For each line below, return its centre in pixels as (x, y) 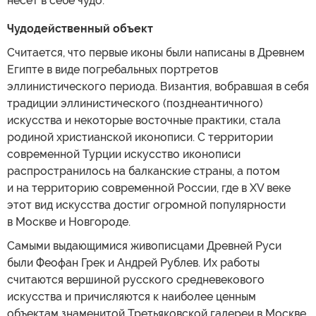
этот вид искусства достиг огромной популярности (146, 205)
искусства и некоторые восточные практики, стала (144, 120)
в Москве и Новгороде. (69, 221)
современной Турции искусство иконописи (124, 154)
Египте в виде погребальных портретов (113, 69)
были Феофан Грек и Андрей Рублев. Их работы (133, 262)
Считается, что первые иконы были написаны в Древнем (156, 52)
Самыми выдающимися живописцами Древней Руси (144, 245)
